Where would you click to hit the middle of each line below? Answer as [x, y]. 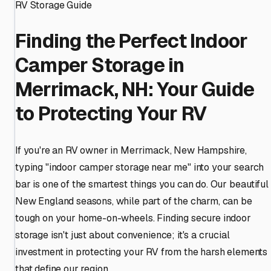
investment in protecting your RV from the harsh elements [142, 252]
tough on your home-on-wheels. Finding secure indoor [133, 218]
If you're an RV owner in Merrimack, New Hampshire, [131, 150]
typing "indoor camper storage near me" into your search [140, 167]
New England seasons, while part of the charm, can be [134, 201]
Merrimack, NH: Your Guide [135, 90]
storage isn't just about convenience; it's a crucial [122, 235]
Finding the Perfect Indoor [132, 41]
